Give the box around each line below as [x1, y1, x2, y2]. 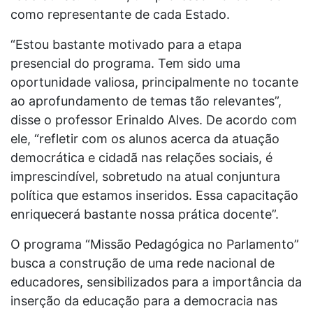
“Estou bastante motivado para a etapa [10, 37, 242, 52]
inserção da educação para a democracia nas [10, 293, 277, 309]
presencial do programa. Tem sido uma [10, 56, 240, 71]
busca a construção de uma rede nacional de [10, 256, 275, 271]
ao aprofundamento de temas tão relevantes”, [10, 94, 282, 109]
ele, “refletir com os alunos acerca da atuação [10, 131, 279, 147]
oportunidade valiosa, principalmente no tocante [10, 75, 298, 90]
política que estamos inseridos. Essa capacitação [10, 188, 298, 203]
